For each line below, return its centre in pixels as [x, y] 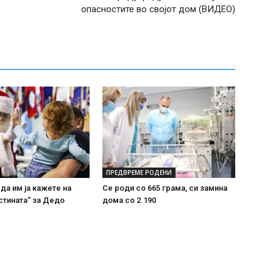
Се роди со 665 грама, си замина [165, 188]
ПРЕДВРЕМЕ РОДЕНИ [139, 172]
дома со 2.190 [130, 200]
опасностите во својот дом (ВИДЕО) [158, 9]
